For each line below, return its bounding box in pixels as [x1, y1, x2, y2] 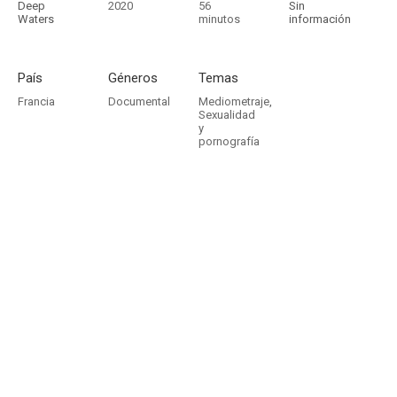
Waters [18, 12, 54, 26]
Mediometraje [198, 95, 269, 108]
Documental [108, 95, 170, 108]
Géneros [108, 70, 158, 86]
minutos [198, 12, 240, 26]
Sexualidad [198, 108, 255, 121]
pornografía [198, 135, 260, 148]
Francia [18, 95, 55, 108]
